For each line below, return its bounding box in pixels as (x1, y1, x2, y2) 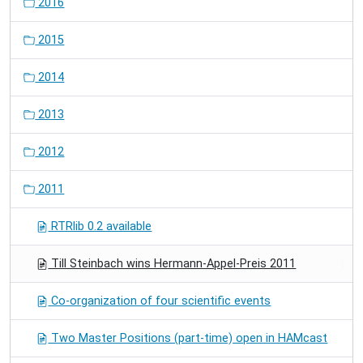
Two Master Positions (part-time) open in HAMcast (48, 331, 328, 345)
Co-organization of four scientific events (48, 293, 271, 308)
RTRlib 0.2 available (48, 219, 152, 233)
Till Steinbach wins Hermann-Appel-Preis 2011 (48, 256, 297, 271)
